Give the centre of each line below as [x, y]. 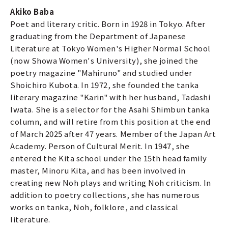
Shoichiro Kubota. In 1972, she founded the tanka [105, 84]
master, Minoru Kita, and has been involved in [98, 170]
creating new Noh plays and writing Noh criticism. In [111, 182]
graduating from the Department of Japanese [98, 36]
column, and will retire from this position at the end [110, 121]
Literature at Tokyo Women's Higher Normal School [110, 48]
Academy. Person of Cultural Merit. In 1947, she [100, 146]
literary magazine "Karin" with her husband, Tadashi [110, 97]
